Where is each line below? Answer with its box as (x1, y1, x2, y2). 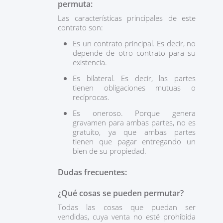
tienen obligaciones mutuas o (73, 83, 196, 93)
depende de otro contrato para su (73, 48, 196, 58)
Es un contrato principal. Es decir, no (73, 38, 196, 48)
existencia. (73, 57, 110, 67)
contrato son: (58, 22, 106, 32)
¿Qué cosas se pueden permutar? (58, 188, 186, 199)
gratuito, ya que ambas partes (73, 127, 196, 137)
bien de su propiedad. (73, 146, 151, 156)
